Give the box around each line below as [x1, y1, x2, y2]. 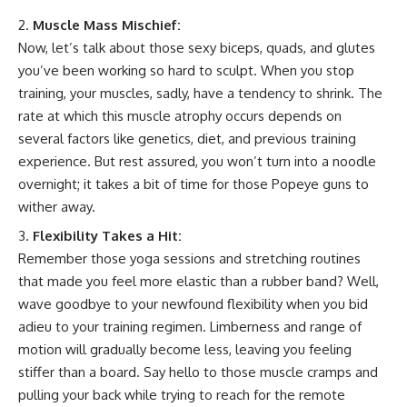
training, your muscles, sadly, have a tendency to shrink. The [18, 84, 382, 102]
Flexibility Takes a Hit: [33, 227, 182, 244]
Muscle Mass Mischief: [33, 15, 181, 34]
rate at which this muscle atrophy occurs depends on [18, 106, 342, 124]
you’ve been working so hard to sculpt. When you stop [18, 61, 354, 79]
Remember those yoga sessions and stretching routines [18, 250, 361, 267]
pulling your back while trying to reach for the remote [18, 386, 345, 403]
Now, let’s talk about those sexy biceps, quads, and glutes [18, 38, 375, 56]
